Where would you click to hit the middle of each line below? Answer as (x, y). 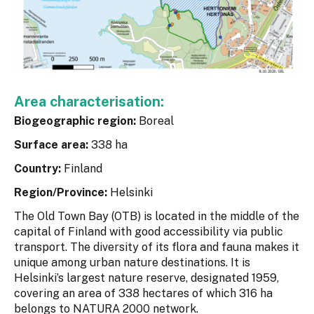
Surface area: (51, 145)
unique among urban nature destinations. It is (132, 263)
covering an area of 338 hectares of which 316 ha (143, 294)
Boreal (155, 121)
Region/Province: (61, 193)
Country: (39, 169)
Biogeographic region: (75, 121)
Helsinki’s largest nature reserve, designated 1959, (146, 278)
